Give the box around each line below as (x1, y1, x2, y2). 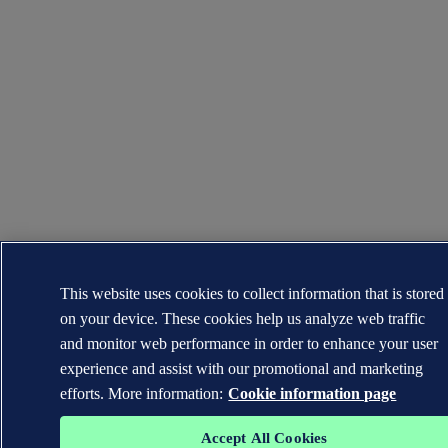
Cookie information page (228, 385, 397, 402)
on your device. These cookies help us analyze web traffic (60, 310, 426, 327)
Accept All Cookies (200, 430, 328, 446)
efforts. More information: (60, 385, 224, 402)
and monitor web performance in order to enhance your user (60, 335, 439, 352)
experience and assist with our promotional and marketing (60, 360, 424, 377)
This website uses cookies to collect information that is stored (60, 285, 445, 302)
